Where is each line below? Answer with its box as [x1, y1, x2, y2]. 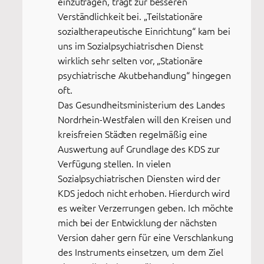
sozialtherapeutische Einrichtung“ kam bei [58, 24, 230, 37]
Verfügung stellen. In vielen [58, 156, 171, 170]
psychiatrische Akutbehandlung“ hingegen [58, 68, 232, 81]
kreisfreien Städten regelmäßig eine [58, 127, 207, 140]
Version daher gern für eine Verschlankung [58, 230, 233, 243]
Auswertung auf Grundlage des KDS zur [58, 141, 220, 155]
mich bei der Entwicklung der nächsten [58, 215, 217, 229]
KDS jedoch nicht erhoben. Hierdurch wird [58, 186, 230, 199]
